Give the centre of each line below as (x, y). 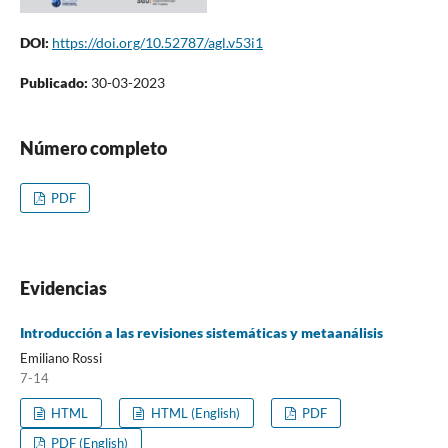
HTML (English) (193, 412)
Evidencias (63, 287)
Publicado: (55, 82)
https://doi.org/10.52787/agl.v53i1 (157, 42)
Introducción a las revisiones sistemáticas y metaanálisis (201, 332)
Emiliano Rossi (60, 357)
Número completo (93, 147)
